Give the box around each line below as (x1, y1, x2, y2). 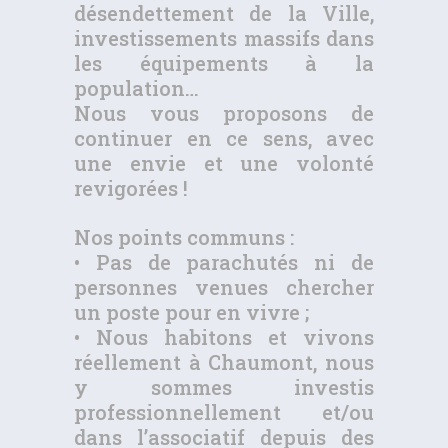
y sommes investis (74, 374, 374, 401)
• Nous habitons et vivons (74, 324, 374, 351)
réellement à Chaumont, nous (74, 349, 374, 376)
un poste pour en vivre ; (74, 299, 309, 326)
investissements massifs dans (74, 25, 374, 52)
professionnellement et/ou (74, 399, 374, 426)
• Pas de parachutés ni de (74, 249, 374, 276)
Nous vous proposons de (74, 100, 374, 127)
